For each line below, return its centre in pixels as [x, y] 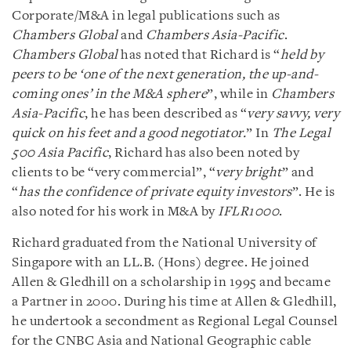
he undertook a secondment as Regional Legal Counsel [175, 321]
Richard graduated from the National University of [165, 243]
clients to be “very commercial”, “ [114, 172]
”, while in [239, 94]
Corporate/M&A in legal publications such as [146, 16]
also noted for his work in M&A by [115, 212]
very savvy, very [293, 114]
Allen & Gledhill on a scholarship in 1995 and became [171, 282]
